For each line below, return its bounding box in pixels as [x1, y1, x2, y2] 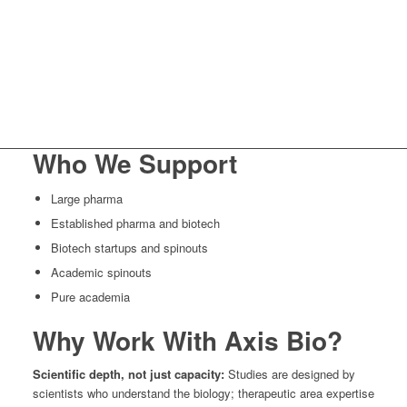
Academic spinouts [50, 263, 152, 281]
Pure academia [50, 287, 130, 305]
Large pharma [50, 189, 123, 207]
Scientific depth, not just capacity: [32, 364, 228, 382]
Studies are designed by [227, 364, 355, 382]
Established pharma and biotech [50, 213, 220, 232]
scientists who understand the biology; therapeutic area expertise [32, 383, 374, 402]
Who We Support [32, 144, 237, 182]
